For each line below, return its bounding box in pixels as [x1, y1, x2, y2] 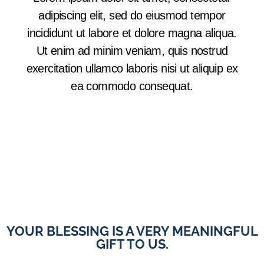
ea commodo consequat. [71, 79, 193, 93]
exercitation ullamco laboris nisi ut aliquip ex [26, 61, 238, 75]
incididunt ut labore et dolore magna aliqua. [27, 26, 237, 39]
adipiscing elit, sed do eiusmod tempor [38, 8, 226, 22]
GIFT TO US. [95, 236, 169, 252]
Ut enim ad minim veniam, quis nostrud [36, 44, 228, 57]
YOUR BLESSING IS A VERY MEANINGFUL [6, 223, 258, 239]
